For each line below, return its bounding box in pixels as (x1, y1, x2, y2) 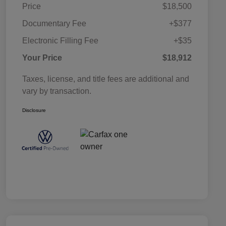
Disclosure (22, 107, 46, 114)
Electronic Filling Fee (22, 36, 98, 45)
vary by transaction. (22, 87, 91, 96)
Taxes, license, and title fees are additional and (22, 75, 189, 84)
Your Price (22, 53, 62, 63)
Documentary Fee (22, 19, 86, 28)
